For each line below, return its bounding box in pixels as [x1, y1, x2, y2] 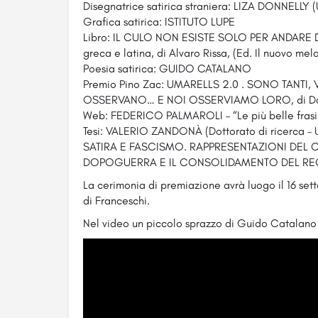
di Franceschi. [83, 194, 150, 208]
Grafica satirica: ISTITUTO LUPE [83, 15, 235, 29]
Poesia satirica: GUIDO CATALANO [83, 62, 251, 76]
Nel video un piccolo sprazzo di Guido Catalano [83, 216, 317, 231]
